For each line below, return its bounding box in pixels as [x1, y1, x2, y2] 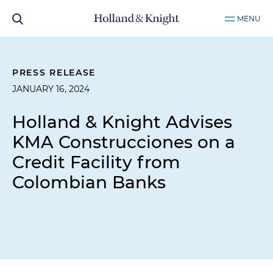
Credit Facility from [12, 152, 180, 172]
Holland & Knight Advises [12, 112, 232, 132]
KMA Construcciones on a [12, 132, 235, 152]
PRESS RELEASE [12, 67, 96, 78]
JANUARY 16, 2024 [12, 83, 90, 94]
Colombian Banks [12, 172, 166, 193]
